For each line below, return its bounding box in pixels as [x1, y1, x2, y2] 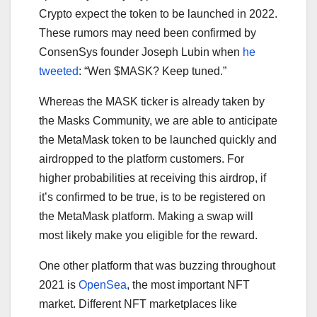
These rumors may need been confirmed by [39, 26, 256, 39]
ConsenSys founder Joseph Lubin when [39, 45, 243, 58]
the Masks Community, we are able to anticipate [39, 114, 277, 127]
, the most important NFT [127, 278, 250, 291]
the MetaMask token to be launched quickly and [39, 133, 277, 146]
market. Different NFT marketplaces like [39, 297, 237, 310]
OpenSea [79, 278, 127, 291]
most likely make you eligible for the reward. [39, 229, 258, 241]
